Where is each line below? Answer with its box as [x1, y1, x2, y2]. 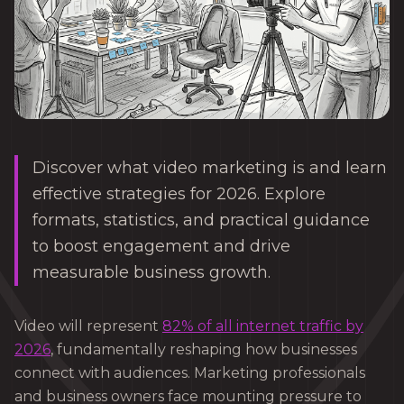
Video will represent [14, 317, 162, 335]
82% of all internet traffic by [162, 317, 363, 335]
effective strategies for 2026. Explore [32, 184, 326, 205]
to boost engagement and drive [32, 236, 290, 257]
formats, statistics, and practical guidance [32, 210, 370, 231]
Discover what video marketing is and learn [32, 158, 387, 179]
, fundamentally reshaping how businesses [50, 341, 357, 359]
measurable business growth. [32, 262, 271, 283]
